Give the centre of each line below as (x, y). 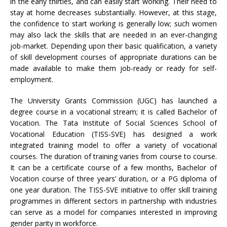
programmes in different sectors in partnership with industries (113, 201)
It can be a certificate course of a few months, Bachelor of (113, 168)
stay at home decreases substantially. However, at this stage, (113, 13)
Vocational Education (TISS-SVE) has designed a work (113, 134)
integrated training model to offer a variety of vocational (113, 145)
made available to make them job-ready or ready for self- (113, 68)
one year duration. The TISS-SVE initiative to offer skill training (113, 190)
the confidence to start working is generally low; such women (113, 24)
